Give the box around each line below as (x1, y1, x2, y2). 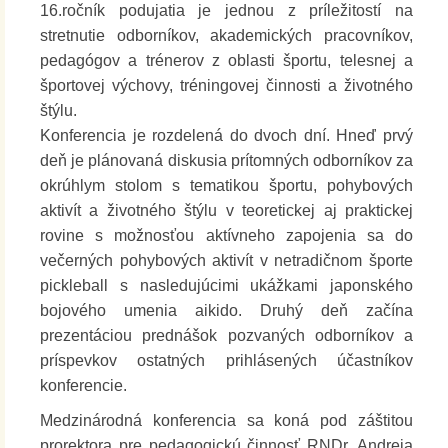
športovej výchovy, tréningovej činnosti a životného (40, 77, 413, 95)
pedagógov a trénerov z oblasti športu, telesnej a (40, 52, 413, 70)
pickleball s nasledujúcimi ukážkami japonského (40, 277, 413, 295)
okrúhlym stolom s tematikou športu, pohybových (40, 177, 413, 195)
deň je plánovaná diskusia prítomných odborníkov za (40, 152, 413, 170)
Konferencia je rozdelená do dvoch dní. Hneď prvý (40, 127, 413, 145)
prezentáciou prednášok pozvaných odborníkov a (40, 327, 413, 345)
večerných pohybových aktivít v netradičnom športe (40, 252, 413, 270)
